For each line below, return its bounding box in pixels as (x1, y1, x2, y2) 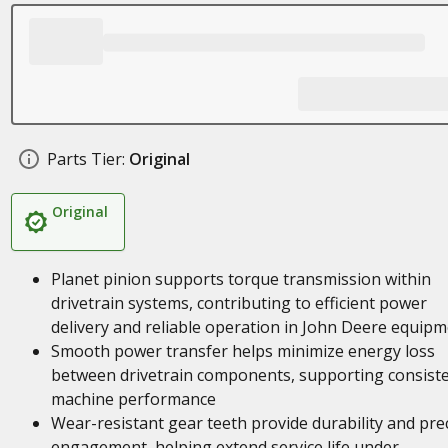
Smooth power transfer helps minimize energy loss (50, 340, 435, 362)
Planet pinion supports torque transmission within (50, 268, 431, 290)
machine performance (50, 388, 216, 410)
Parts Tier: (46, 148, 125, 170)
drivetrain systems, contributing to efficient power (50, 292, 427, 314)
